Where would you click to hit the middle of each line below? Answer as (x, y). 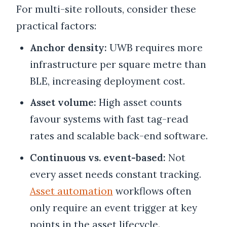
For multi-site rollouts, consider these (106, 9)
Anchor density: (68, 47)
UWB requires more (155, 47)
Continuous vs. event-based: (98, 157)
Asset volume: (63, 102)
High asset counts (139, 102)
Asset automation (71, 191)
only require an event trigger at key (113, 207)
